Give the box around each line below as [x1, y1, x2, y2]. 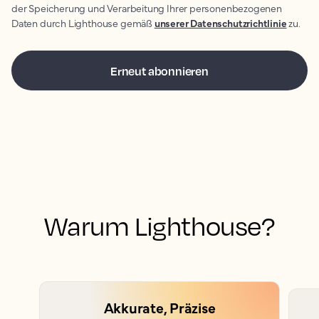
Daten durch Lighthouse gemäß [11, 16, 155, 30]
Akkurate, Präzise [103, 298, 216, 317]
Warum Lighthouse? [44, 210, 275, 241]
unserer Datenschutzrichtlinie [154, 16, 287, 30]
